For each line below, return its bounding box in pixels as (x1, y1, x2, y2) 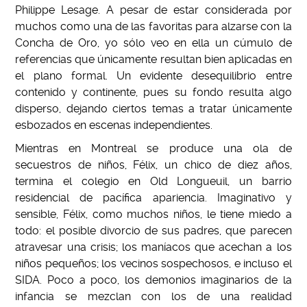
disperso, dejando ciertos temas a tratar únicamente (15, 101, 292, 115)
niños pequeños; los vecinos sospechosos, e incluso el (15, 256, 292, 270)
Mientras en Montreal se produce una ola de (15, 141, 292, 155)
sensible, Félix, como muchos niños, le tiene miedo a (15, 207, 292, 221)
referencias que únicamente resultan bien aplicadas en (15, 52, 292, 66)
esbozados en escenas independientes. (15, 118, 213, 132)
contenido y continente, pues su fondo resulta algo (15, 85, 292, 99)
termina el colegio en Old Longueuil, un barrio (15, 174, 292, 188)
